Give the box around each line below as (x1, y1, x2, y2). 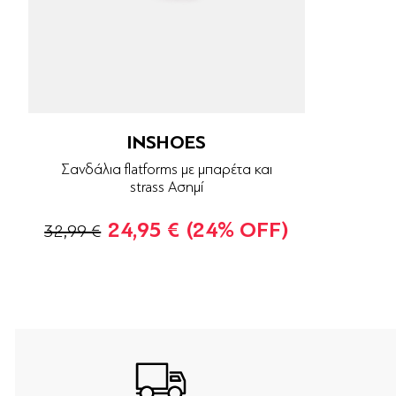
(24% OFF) (187, 218, 289, 243)
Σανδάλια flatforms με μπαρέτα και (60, 161, 272, 179)
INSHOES (126, 131, 207, 155)
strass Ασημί (129, 179, 203, 196)
